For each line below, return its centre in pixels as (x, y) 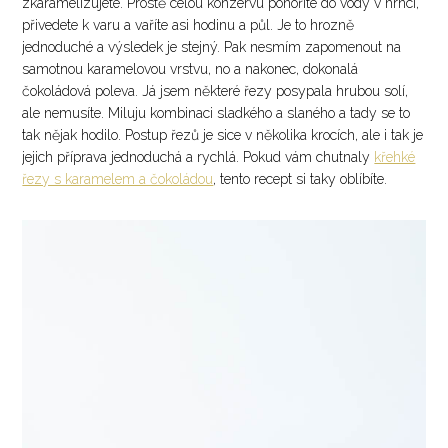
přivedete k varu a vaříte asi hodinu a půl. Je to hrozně (188, 25)
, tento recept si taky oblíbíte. (300, 179)
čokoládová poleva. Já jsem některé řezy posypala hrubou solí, (215, 91)
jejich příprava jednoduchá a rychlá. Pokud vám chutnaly (198, 157)
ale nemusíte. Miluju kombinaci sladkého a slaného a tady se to (216, 113)
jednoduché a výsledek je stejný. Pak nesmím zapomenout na (212, 47)
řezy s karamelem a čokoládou (118, 179)
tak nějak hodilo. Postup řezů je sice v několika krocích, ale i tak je (223, 135)
